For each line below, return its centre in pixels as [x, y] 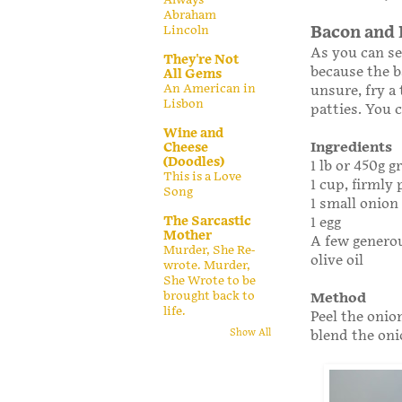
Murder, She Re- [209, 250]
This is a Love [202, 176]
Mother [188, 235]
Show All [250, 333]
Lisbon [184, 104]
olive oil [337, 260]
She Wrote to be [210, 280]
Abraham [190, 15]
